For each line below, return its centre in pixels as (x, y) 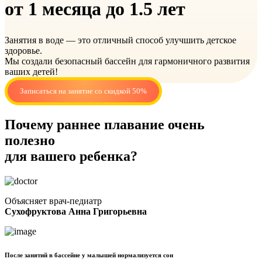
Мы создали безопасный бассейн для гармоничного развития (127, 61)
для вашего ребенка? (71, 156)
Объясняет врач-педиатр (53, 201)
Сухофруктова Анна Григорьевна (76, 212)
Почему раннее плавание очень (105, 125)
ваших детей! (31, 72)
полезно (30, 141)
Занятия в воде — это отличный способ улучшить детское (120, 40)
